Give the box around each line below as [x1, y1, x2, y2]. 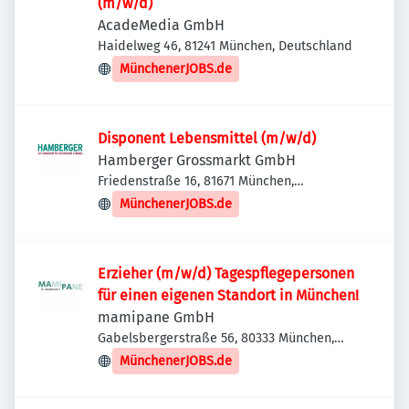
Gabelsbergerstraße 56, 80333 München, [98, 330, 334, 346]
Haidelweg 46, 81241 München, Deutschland [98, 38, 352, 54]
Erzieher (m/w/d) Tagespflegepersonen [98, 265, 354, 282]
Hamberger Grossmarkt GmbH [98, 152, 296, 169]
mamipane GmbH [98, 309, 215, 326]
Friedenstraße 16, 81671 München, [98, 173, 294, 189]
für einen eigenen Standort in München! [98, 287, 359, 304]
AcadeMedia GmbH [98, 16, 225, 34]
